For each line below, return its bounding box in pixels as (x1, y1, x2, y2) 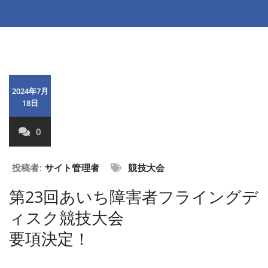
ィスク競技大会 (9, 206, 124, 229)
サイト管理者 (44, 161, 100, 173)
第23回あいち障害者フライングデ (9, 185, 258, 208)
